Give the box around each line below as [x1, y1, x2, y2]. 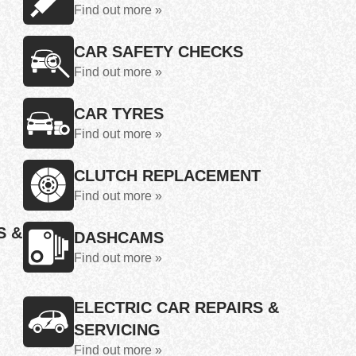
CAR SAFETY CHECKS [74, 43, 243, 60]
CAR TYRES [74, 105, 164, 122]
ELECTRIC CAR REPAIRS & [74, 299, 279, 316]
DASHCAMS [74, 229, 164, 246]
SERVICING [74, 321, 161, 339]
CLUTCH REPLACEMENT [74, 167, 261, 184]
